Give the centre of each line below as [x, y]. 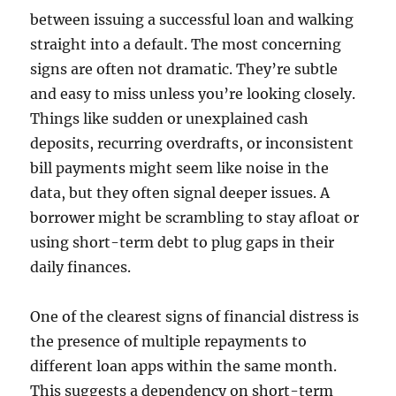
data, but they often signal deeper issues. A [180, 193]
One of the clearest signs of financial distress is [195, 317]
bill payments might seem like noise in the [180, 168]
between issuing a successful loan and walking [192, 20]
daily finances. [81, 267]
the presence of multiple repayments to [169, 342]
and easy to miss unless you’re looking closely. [193, 94]
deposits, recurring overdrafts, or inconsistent [192, 144]
